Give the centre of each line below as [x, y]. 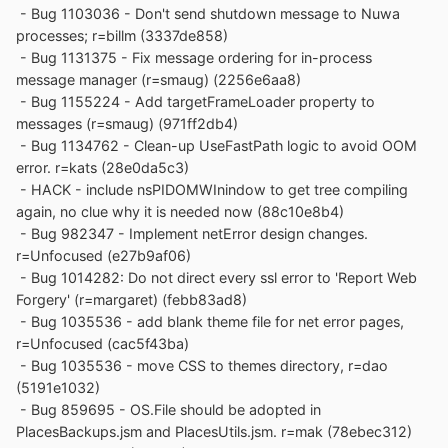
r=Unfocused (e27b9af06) [103, 255]
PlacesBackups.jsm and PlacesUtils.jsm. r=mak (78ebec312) [214, 431]
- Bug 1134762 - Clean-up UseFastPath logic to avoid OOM [216, 145]
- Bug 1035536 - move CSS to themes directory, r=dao [202, 365]
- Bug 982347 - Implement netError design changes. [192, 233]
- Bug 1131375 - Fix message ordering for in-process [194, 57]
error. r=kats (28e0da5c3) [102, 167]
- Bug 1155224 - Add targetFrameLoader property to [195, 101]
